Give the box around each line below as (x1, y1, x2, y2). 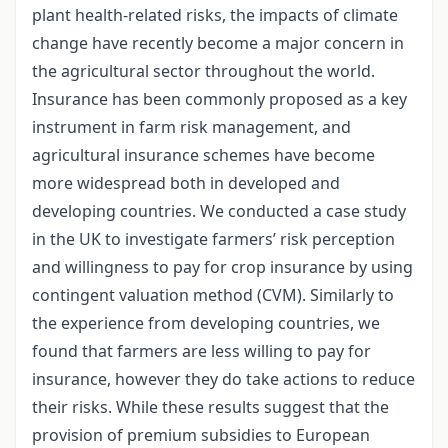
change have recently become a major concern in (32, 32, 404, 55)
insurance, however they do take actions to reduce (32, 368, 415, 391)
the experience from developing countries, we (32, 312, 380, 335)
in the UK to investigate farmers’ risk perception (32, 228, 395, 251)
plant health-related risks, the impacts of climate (32, 4, 398, 27)
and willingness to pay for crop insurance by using (32, 256, 413, 279)
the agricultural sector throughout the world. (32, 60, 375, 83)
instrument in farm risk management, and (32, 116, 351, 139)
